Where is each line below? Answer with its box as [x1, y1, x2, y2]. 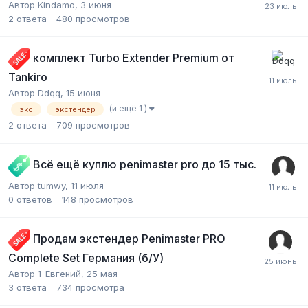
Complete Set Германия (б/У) [8, 250, 164, 265]
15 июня [66, 87, 100, 98]
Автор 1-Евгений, [8, 267, 87, 279]
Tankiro [8, 69, 47, 84]
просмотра [76, 281, 124, 293]
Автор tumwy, [8, 179, 71, 191]
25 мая [87, 267, 118, 279]
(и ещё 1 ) [109, 102, 149, 113]
